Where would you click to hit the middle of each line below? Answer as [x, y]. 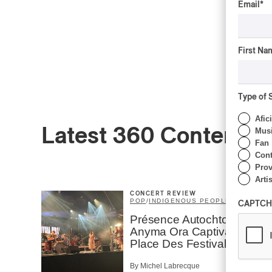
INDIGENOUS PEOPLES [192, 201]
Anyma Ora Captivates [189, 232]
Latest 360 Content [143, 137]
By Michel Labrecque [165, 266]
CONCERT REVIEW [163, 194]
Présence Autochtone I [189, 219]
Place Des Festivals [181, 244]
